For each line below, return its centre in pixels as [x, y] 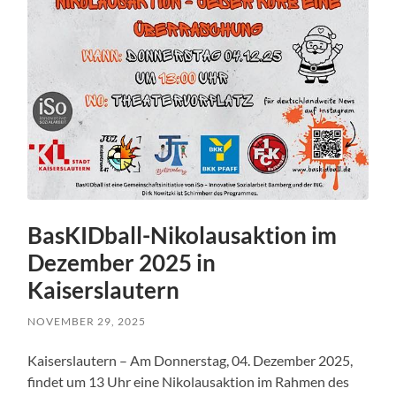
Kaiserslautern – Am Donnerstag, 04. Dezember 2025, [190, 360]
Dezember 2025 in [122, 262]
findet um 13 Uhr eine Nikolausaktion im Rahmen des [189, 381]
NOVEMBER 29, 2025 [87, 321]
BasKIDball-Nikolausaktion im [183, 235]
